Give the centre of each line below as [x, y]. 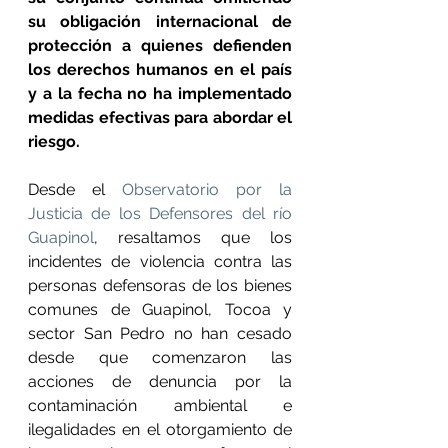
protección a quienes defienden [160, 45]
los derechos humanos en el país [160, 69]
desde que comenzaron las [160, 357]
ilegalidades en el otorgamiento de [160, 429]
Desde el [75, 189]
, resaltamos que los [193, 237]
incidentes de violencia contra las [160, 261]
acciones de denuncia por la [160, 381]
